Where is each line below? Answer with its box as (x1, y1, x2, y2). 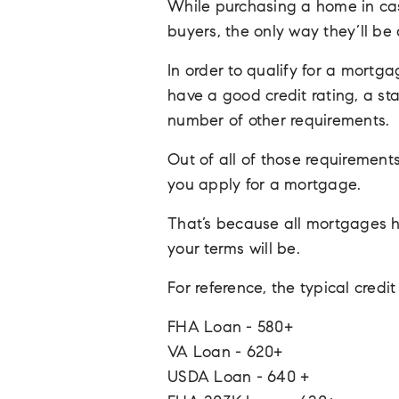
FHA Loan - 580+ (167, 321, 293, 338)
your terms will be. (167, 242, 300, 259)
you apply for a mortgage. (167, 178, 362, 195)
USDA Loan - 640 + (167, 370, 310, 387)
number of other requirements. (167, 114, 390, 131)
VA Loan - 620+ (167, 346, 283, 362)
